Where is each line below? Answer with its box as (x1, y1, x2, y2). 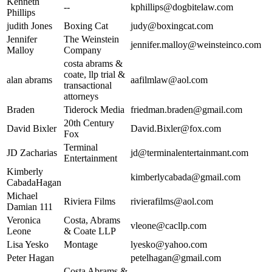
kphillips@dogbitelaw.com (131, 2, 233, 12)
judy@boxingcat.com (131, 21, 213, 31)
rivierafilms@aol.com (131, 196, 213, 206)
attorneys (64, 91, 98, 101)
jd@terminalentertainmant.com (131, 148, 248, 158)
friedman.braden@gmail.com (131, 104, 242, 115)
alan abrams (7, 75, 52, 85)
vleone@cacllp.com (131, 220, 206, 231)
